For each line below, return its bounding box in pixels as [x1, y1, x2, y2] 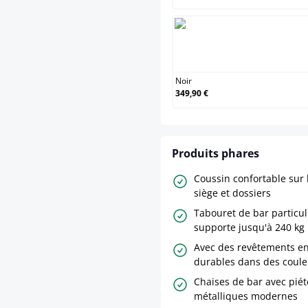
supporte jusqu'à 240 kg [194, 221, 305, 234]
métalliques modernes [194, 289, 298, 303]
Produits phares [172, 146, 259, 162]
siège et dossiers [194, 186, 271, 200]
